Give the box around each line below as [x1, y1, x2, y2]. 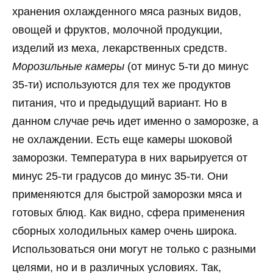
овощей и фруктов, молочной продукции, [12, 23, 222, 36]
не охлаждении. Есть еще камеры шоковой [12, 133, 232, 146]
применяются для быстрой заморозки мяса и [12, 188, 242, 200]
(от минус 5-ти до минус [124, 60, 249, 73]
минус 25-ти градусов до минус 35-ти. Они [12, 169, 228, 182]
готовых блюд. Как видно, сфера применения [12, 206, 245, 219]
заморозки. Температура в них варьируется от [12, 151, 247, 164]
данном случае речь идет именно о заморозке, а [12, 115, 258, 127]
